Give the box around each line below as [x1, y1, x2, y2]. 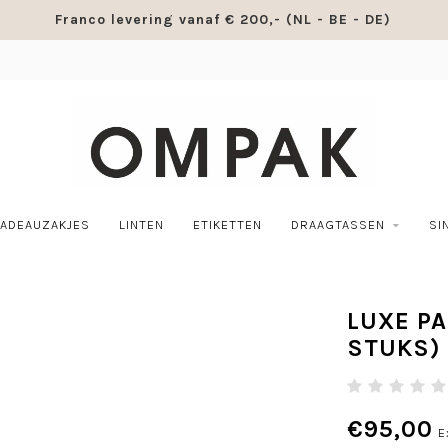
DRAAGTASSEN [290, 217, 385, 232]
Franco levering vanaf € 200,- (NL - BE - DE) [54, 11, 391, 28]
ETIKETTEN [192, 217, 262, 232]
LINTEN [118, 217, 164, 232]
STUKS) [346, 334, 441, 362]
